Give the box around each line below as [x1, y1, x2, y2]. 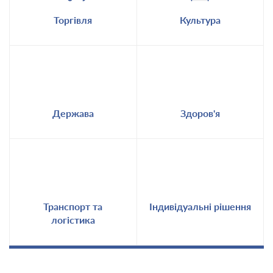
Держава [52, 107, 94, 119]
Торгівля [54, 14, 93, 26]
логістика [51, 214, 95, 225]
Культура [179, 14, 221, 26]
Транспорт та [43, 200, 103, 212]
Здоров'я [180, 107, 220, 119]
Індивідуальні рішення [149, 200, 251, 212]
